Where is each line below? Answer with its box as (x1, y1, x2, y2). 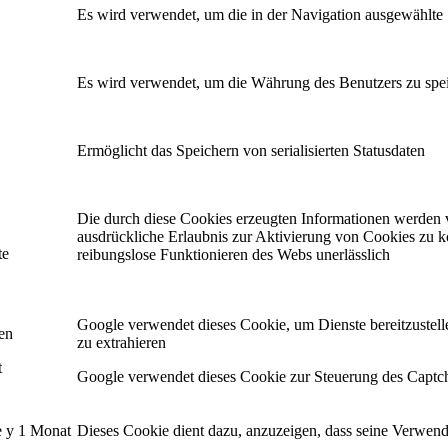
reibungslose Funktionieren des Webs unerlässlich (77, 245, 390, 263)
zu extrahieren (77, 333, 166, 351)
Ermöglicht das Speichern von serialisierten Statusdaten (77, 141, 425, 159)
